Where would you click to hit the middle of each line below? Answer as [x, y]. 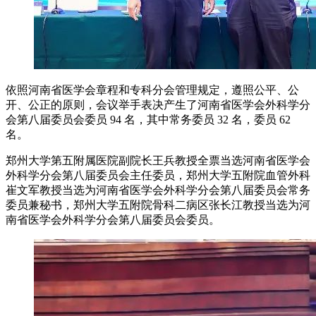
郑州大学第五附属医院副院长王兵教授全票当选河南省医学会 [158, 161]
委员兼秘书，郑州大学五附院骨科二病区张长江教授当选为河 [158, 205]
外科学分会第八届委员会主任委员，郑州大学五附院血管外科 [158, 176]
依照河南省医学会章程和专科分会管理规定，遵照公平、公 [152, 90]
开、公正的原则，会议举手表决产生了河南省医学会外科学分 [158, 105]
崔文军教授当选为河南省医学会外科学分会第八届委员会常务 [158, 190]
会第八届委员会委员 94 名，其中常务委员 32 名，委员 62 [148, 120]
